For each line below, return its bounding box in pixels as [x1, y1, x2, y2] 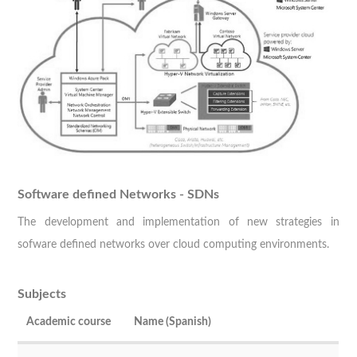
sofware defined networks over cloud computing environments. [18, 237, 330, 250]
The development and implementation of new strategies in [18, 215, 339, 228]
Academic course [26, 315, 112, 328]
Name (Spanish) [134, 315, 212, 328]
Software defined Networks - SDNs [18, 187, 220, 201]
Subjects [18, 287, 67, 300]
